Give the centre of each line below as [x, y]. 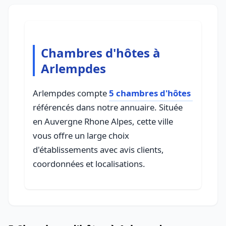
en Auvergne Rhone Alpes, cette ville [103, 121]
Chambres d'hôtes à [101, 53]
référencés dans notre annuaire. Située [108, 107]
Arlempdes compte [71, 93]
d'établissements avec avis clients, [98, 150]
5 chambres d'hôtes [150, 93]
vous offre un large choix [81, 135]
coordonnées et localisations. [89, 164]
